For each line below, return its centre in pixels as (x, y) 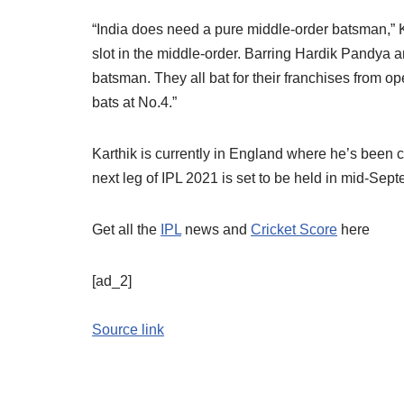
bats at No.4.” (134, 102)
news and (216, 230)
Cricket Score (294, 230)
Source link (128, 330)
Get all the (126, 230)
